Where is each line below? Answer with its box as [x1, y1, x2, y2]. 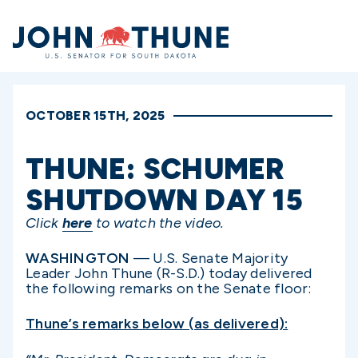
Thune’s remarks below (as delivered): [26, 315, 288, 333]
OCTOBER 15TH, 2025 [26, 108, 165, 123]
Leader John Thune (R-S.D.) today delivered [26, 265, 312, 283]
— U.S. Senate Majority [129, 249, 288, 268]
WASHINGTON [26, 249, 130, 268]
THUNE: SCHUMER [26, 152, 285, 186]
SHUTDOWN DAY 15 [26, 183, 303, 217]
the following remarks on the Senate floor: [26, 280, 312, 298]
